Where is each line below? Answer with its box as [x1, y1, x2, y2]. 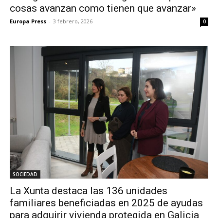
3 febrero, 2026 [53, 18, 92, 25]
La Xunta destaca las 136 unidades [10, 185, 167, 197]
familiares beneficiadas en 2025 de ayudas [10, 197, 203, 209]
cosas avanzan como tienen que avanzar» [10, 2, 196, 14]
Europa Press [10, 18, 46, 25]
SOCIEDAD [13, 171, 37, 178]
